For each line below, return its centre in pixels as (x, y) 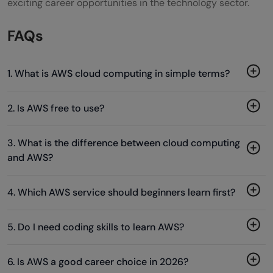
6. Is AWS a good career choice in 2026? (98, 261)
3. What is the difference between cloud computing (124, 143)
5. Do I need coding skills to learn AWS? (96, 227)
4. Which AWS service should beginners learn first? (121, 192)
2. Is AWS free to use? (56, 108)
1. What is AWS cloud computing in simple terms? (119, 73)
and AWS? (30, 157)
